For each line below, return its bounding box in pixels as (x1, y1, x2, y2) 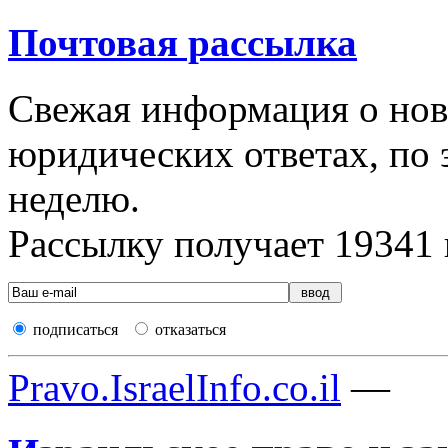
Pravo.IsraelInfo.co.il (8, 366, 341, 410)
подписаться (33, 321, 118, 339)
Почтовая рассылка (8, 20, 357, 64)
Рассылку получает (8, 222, 334, 266)
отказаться (155, 321, 226, 339)
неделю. (8, 177, 140, 221)
